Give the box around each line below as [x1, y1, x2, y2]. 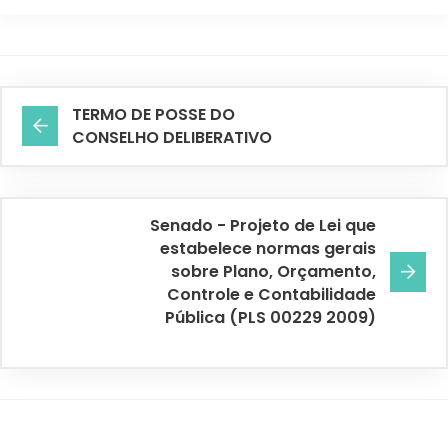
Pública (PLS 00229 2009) [165, 306, 376, 330]
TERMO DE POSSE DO [72, 103, 235, 127]
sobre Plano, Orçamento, [171, 260, 376, 284]
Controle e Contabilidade [167, 283, 376, 307]
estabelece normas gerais [160, 237, 376, 261]
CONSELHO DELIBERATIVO [72, 126, 272, 150]
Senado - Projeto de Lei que [150, 214, 376, 238]
